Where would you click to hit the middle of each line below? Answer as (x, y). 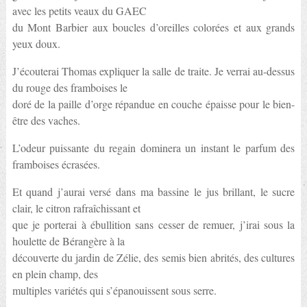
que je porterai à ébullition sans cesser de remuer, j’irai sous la (153, 224)
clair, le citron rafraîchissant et (76, 208)
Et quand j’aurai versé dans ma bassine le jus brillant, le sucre (153, 192)
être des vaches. (46, 120)
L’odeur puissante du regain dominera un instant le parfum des (153, 148)
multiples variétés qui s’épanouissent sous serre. (114, 290)
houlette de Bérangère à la (68, 241)
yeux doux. (36, 44)
